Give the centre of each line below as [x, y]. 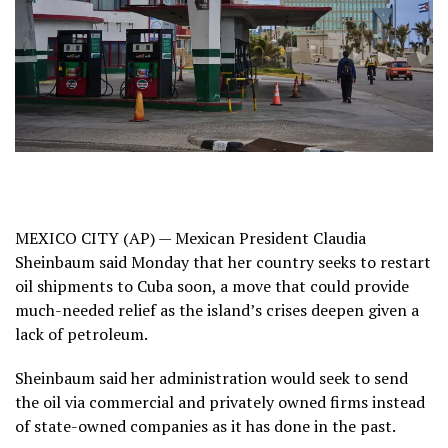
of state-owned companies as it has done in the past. [205, 425]
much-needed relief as [97, 309]
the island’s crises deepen [271, 309]
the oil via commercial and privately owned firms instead [220, 401]
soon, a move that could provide [291, 285]
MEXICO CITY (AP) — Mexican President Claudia [190, 237]
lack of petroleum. [81, 333]
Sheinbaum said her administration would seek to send [211, 377]
